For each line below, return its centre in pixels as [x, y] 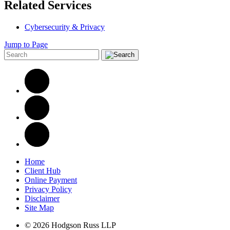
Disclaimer [42, 198]
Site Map [39, 207]
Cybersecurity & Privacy [65, 27]
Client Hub [43, 170]
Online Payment [51, 180]
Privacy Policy [48, 189]
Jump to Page [26, 44]
